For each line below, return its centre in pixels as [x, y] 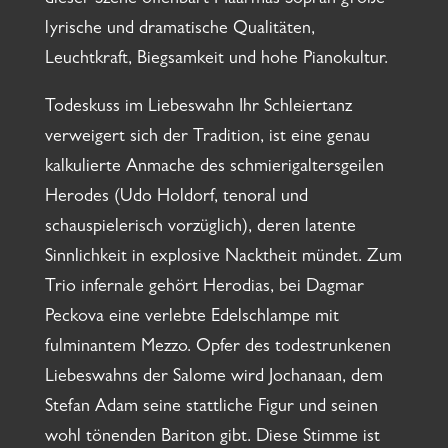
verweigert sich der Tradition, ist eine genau [207, 138]
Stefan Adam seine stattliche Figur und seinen [211, 408]
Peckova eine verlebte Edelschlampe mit [191, 318]
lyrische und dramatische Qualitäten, [179, 30]
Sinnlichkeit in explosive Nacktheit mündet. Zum [223, 258]
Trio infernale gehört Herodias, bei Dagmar [204, 288]
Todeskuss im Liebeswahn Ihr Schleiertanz [198, 108]
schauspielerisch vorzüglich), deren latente [200, 228]
